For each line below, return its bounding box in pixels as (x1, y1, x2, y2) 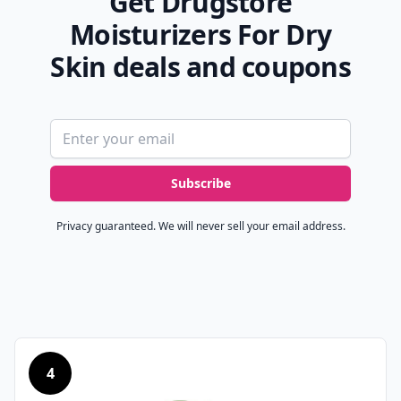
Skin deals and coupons (50, 48, 351, 86)
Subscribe (170, 175, 231, 192)
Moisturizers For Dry (70, 16, 331, 54)
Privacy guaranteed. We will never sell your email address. (55, 218, 346, 235)
